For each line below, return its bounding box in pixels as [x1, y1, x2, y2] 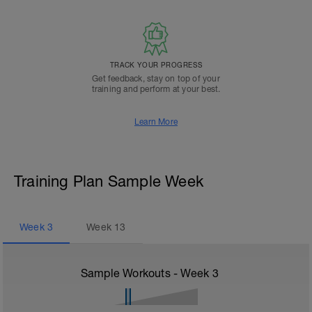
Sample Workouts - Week [80, 267, 212, 279]
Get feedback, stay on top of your [92, 74, 220, 84]
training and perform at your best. [91, 84, 221, 94]
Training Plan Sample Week [14, 172, 203, 190]
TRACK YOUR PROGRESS [109, 61, 203, 69]
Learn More [134, 117, 178, 127]
